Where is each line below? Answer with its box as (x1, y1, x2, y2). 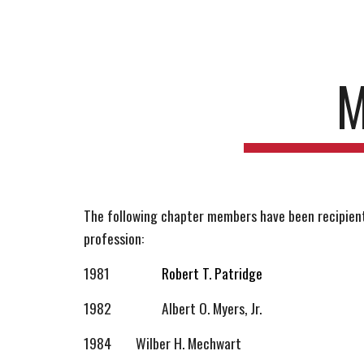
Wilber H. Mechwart (135, 332, 241, 353)
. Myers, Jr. (206, 297, 262, 318)
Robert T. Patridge (161, 262, 266, 284)
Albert (161, 297, 199, 318)
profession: (83, 227, 144, 249)
